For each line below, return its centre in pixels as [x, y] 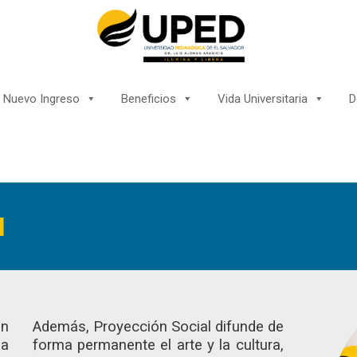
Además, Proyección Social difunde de [158, 327]
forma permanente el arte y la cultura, [158, 345]
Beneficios [149, 99]
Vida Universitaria [263, 99]
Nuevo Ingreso [41, 99]
